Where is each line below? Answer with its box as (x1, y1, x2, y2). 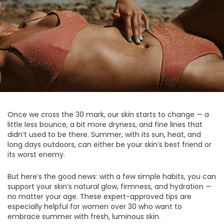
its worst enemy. (7, 149, 65, 159)
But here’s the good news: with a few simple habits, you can (7, 171, 216, 181)
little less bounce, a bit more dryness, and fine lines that (7, 119, 203, 129)
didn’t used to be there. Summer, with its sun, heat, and (7, 129, 201, 139)
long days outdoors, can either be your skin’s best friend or (7, 139, 212, 149)
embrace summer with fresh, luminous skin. (7, 211, 161, 221)
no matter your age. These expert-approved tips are (7, 191, 192, 201)
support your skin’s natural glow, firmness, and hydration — (7, 181, 212, 191)
